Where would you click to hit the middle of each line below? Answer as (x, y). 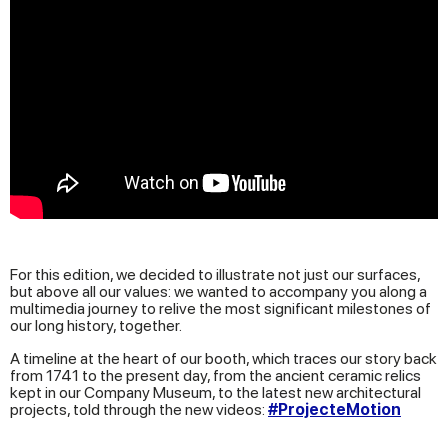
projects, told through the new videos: (139, 409)
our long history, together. (96, 325)
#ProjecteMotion (334, 409)
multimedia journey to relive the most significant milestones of (220, 308)
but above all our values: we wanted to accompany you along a (218, 291)
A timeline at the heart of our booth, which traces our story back (223, 358)
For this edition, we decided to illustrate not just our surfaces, (215, 274)
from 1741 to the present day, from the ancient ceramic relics (215, 375)
